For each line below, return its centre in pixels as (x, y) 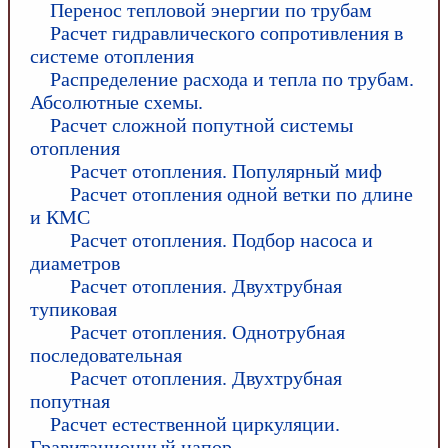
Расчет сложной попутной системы (201, 124)
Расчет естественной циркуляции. (195, 423)
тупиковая (73, 308)
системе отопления (112, 55)
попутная (70, 400)
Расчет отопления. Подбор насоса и (221, 239)
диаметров (75, 262)
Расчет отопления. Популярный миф (226, 170)
